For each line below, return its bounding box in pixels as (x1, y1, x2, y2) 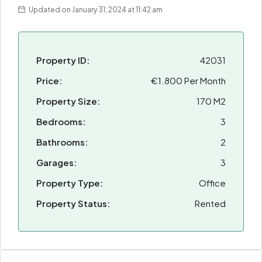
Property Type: (36, 177, 103, 188)
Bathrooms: (36, 136, 88, 147)
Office (199, 177, 226, 188)
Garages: (36, 157, 77, 168)
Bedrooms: (36, 116, 85, 127)
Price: (36, 75, 62, 86)
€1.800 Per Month (151, 75, 226, 86)
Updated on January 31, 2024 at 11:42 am (27, 5, 163, 14)
